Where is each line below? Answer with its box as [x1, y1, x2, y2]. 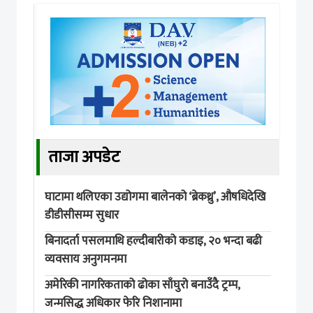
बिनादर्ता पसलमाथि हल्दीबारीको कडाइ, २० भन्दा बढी [45, 231, 262, 251]
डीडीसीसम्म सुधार [45, 205, 119, 225]
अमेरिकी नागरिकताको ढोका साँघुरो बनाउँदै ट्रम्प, [45, 275, 240, 295]
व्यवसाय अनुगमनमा [45, 249, 126, 269]
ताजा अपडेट [48, 143, 120, 171]
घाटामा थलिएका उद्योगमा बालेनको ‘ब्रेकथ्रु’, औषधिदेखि [45, 187, 265, 207]
